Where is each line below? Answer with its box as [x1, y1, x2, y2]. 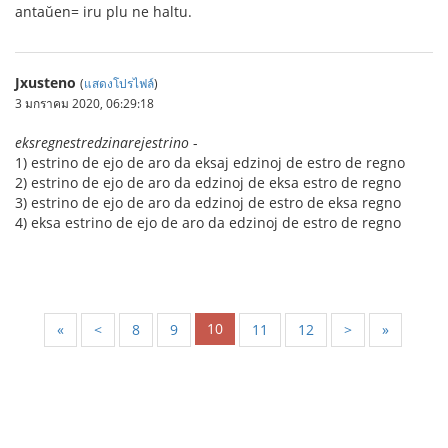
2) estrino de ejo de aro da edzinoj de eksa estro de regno [15, 172, 401, 192]
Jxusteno [15, 72, 76, 92]
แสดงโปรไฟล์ [84, 74, 154, 91]
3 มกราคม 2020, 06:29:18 [15, 94, 154, 111]
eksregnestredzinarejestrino [15, 132, 189, 152]
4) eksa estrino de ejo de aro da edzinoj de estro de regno [15, 212, 401, 232]
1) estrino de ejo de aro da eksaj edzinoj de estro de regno [15, 152, 405, 172]
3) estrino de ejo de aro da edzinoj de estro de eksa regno [15, 192, 401, 212]
